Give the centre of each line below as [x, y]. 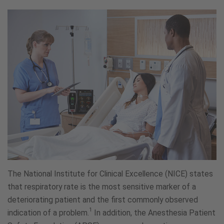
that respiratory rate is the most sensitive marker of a [102, 186]
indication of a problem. [48, 212]
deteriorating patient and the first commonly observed [103, 199]
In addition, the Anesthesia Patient [154, 212]
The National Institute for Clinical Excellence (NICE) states [110, 173]
